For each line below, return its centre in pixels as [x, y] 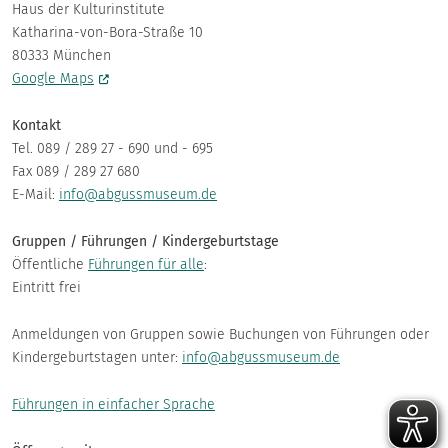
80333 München [61, 55]
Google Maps [53, 78]
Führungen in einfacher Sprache [113, 404]
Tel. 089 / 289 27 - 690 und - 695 [112, 148]
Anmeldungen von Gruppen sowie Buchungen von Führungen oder [220, 334]
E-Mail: [35, 194]
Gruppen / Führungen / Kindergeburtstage [145, 241]
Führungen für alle [146, 264]
